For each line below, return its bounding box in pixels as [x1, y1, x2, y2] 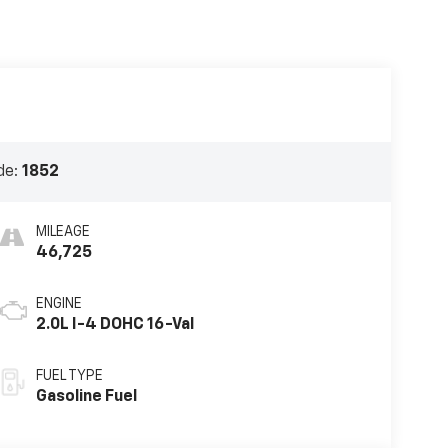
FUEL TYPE [35, 369, 103, 384]
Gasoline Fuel [35, 389, 137, 406]
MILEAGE [35, 225, 90, 240]
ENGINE [35, 297, 82, 312]
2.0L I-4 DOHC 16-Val [35, 317, 195, 334]
